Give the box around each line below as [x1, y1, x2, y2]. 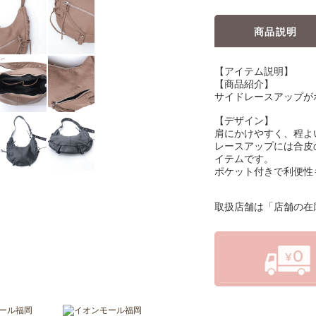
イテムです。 [214, 152, 274, 164]
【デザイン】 [214, 114, 274, 126]
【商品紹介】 [214, 78, 274, 90]
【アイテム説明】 [214, 65, 293, 77]
